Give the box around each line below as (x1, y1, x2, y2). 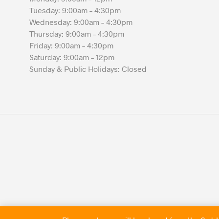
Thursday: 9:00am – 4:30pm (29, 28, 124, 38)
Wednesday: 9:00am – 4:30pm (29, 17, 132, 26)
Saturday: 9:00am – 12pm (29, 52, 114, 62)
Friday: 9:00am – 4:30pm (29, 40, 113, 50)
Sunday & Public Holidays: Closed (29, 64, 147, 73)
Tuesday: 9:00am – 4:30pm (29, 5, 121, 15)
